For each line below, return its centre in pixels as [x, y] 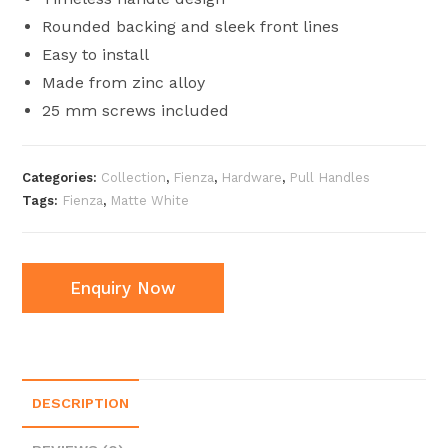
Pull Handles [330, 177]
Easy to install [96, 54]
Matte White [150, 200]
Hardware [252, 177]
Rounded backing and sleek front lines [191, 26]
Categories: [62, 177]
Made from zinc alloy [124, 82]
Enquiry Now [123, 288]
